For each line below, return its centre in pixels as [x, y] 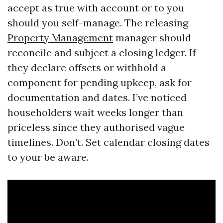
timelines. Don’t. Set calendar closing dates [109, 142]
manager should [152, 38]
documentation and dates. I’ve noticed [97, 97]
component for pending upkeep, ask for [100, 82]
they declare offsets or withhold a [87, 67]
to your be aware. [48, 157]
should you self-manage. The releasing [98, 23]
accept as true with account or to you [96, 8]
